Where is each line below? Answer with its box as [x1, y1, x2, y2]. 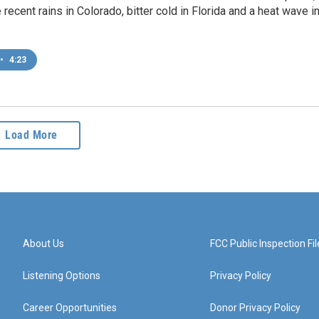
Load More [5, 128, 58, 142]
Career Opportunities [23, 302, 117, 313]
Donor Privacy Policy [210, 302, 301, 313]
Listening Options [23, 270, 100, 281]
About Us [23, 238, 64, 249]
